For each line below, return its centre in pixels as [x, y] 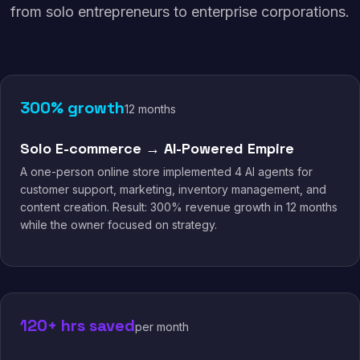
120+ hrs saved [78, 325]
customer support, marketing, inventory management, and [173, 189]
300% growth [72, 108]
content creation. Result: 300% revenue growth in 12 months [179, 207]
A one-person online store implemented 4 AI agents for [166, 172]
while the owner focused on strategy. [119, 225]
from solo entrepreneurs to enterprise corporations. [180, 12]
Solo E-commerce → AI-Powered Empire [157, 148]
